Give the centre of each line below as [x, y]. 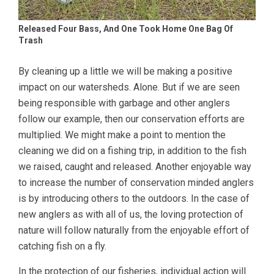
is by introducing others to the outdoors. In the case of [134, 199]
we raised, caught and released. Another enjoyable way [135, 167]
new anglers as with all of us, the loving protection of [131, 215]
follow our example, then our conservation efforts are [131, 119]
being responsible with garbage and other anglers [124, 103]
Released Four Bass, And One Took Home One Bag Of [126, 29]
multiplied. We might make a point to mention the [122, 135]
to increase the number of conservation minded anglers [136, 183]
